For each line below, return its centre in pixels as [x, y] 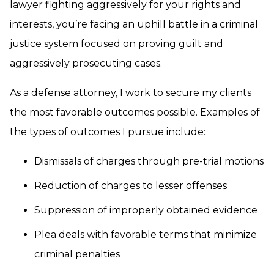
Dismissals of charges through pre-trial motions [149, 161]
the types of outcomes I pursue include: [108, 132]
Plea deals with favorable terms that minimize [146, 235]
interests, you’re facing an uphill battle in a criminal [134, 24]
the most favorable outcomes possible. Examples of [135, 112]
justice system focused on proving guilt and [117, 44]
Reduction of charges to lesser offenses [131, 186]
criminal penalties [77, 254]
